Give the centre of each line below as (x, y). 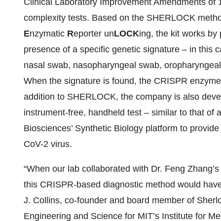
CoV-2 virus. (48, 144)
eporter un (94, 34)
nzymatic (48, 34)
